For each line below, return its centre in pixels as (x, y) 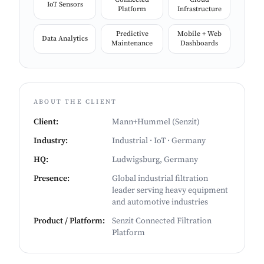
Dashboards (199, 44)
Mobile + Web (199, 34)
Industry (49, 141)
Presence (50, 179)
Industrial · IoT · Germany (159, 141)
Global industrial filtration (160, 179)
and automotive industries (160, 202)
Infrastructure (199, 9)
